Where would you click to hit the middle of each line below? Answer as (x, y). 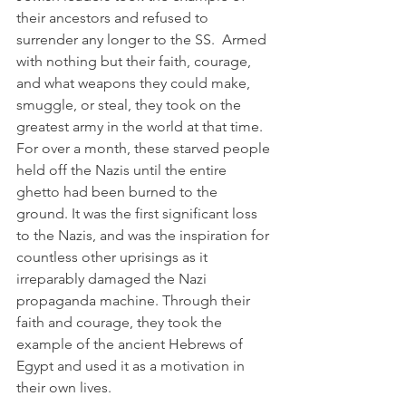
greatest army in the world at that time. (141, 126)
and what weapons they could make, (135, 83)
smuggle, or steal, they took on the (130, 105)
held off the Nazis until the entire (123, 170)
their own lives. (64, 387)
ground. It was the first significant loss (139, 213)
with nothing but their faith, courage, (135, 61)
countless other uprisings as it (114, 257)
